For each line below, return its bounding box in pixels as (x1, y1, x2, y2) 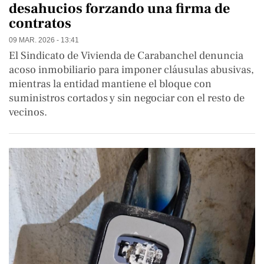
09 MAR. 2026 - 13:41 (9, 35, 79, 44)
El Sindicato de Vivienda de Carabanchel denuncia (9, 48, 243, 62)
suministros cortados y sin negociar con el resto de (9, 90, 245, 105)
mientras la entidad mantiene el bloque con (9, 76, 212, 91)
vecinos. (9, 104, 47, 119)
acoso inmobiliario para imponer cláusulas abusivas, (9, 62, 254, 77)
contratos (9, 14, 71, 32)
